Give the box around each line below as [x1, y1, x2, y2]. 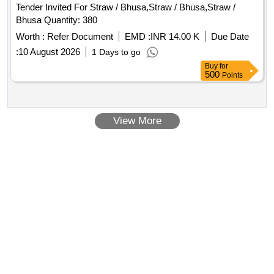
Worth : [16, 31, 45, 42]
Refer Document [45, 31, 113, 42]
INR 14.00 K [150, 31, 199, 42]
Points [222, 71, 243, 80]
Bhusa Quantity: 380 [44, 15, 97, 26]
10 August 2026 [18, 46, 80, 57]
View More [113, 115, 161, 127]
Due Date [211, 31, 249, 42]
